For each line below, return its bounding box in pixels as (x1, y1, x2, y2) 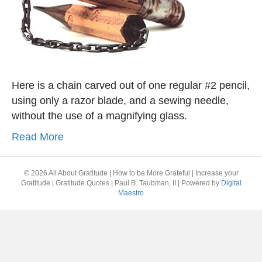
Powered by (181, 179, 221, 187)
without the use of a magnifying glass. (12, 110, 187, 122)
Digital (220, 179, 242, 187)
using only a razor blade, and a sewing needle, (12, 95, 229, 106)
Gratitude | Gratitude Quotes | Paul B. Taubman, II (20, 179, 176, 187)
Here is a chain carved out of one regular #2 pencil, (12, 80, 250, 91)
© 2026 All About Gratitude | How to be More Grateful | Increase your (23, 169, 239, 177)
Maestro (118, 189, 144, 197)
